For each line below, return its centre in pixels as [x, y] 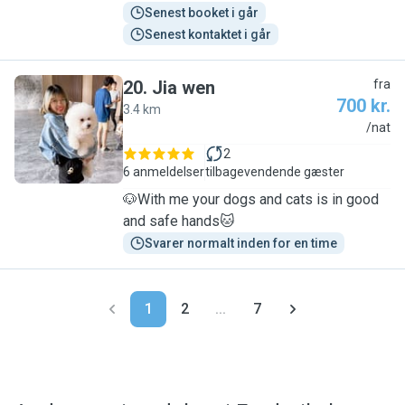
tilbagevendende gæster [275, 172]
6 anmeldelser [164, 172]
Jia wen [184, 88]
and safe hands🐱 [179, 221]
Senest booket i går [202, 13]
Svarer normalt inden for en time [241, 243]
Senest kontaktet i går [208, 34]
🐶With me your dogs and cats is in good [251, 199]
